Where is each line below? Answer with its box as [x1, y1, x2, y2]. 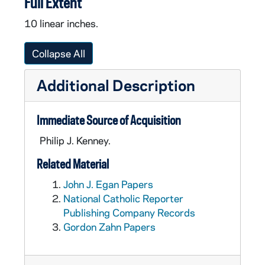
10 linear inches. [24, 17, 98, 30]
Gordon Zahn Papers [63, 220, 156, 233]
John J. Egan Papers [63, 177, 153, 190]
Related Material [37, 156, 109, 172]
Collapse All [32, 47, 85, 60]
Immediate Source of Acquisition [37, 112, 181, 128]
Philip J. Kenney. [40, 134, 111, 147]
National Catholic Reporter [63, 192, 183, 205]
